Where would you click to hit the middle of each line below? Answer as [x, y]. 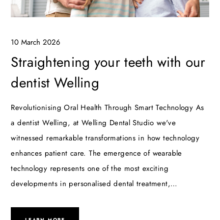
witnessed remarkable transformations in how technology [105, 138]
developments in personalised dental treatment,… [94, 184]
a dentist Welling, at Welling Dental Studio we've [94, 123]
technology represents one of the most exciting [90, 169]
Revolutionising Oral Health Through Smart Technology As [108, 108]
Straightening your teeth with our [108, 62]
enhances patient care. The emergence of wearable [96, 153]
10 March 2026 [36, 42]
